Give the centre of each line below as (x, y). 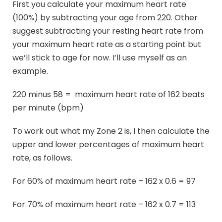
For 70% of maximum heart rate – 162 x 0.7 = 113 (104, 205)
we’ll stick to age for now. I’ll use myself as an (100, 58)
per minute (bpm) (48, 108)
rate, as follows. (42, 158)
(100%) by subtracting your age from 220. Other (105, 18)
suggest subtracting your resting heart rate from (108, 31)
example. (30, 71)
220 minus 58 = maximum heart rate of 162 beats (109, 95)
